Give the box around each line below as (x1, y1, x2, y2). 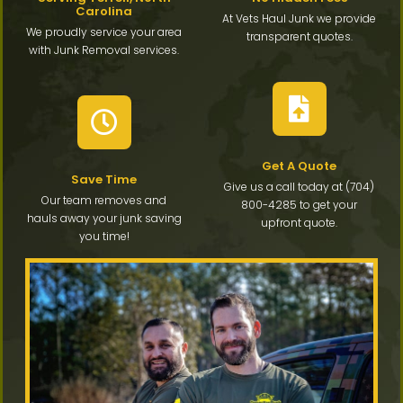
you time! (78, 228, 130, 245)
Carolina (76, 3, 132, 21)
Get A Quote (262, 157, 336, 175)
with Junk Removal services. (29, 42, 179, 58)
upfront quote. (261, 215, 337, 231)
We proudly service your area (26, 24, 182, 40)
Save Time (71, 171, 137, 189)
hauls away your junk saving (26, 210, 182, 227)
